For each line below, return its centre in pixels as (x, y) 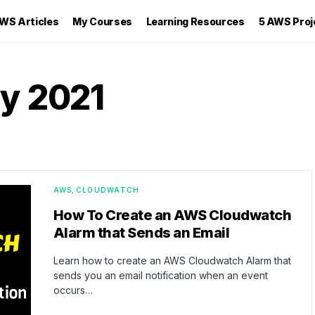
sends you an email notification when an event (160, 275)
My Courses (102, 21)
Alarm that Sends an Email (141, 233)
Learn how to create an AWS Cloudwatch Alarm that (172, 261)
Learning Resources (195, 21)
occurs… (73, 290)
